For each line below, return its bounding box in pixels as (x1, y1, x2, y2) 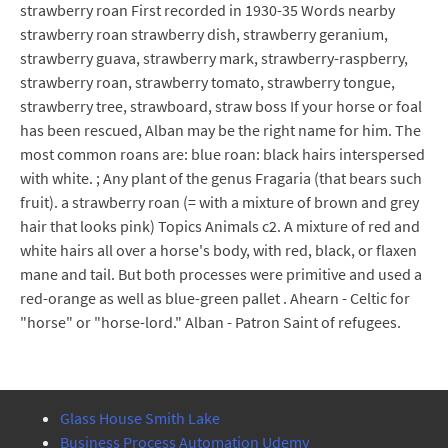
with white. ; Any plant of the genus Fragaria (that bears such (20, 168, 422, 188)
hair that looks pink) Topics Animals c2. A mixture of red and (20, 216, 420, 236)
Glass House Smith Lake (60, 408, 220, 428)
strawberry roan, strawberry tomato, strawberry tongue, (20, 72, 395, 92)
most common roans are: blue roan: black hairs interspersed (20, 144, 425, 164)
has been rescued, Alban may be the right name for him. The (20, 120, 421, 140)
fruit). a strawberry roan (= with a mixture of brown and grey (20, 192, 419, 212)
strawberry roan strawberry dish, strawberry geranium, (20, 24, 388, 44)
